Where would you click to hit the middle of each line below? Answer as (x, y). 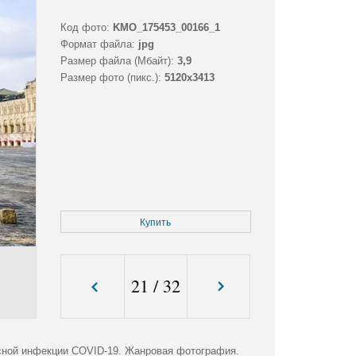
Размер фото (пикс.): (110, 78)
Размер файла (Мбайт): (117, 61)
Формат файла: (97, 44)
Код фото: (85, 28)
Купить (156, 223)
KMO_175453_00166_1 (166, 28)
